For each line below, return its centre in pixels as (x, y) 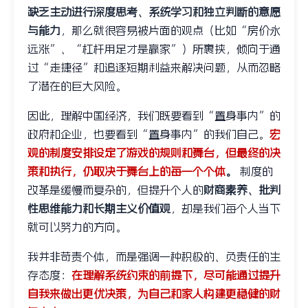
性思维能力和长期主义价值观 (99, 208)
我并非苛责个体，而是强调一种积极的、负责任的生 (154, 256)
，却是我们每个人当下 (225, 208)
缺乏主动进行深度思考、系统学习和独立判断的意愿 (154, 11)
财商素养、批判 (242, 189)
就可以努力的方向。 (77, 227)
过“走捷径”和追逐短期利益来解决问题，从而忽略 (154, 67)
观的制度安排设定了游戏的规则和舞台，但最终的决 (154, 152)
